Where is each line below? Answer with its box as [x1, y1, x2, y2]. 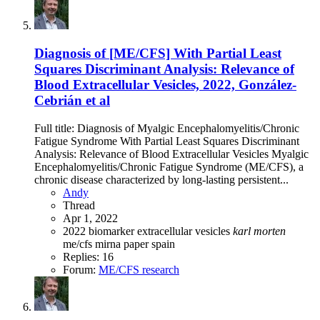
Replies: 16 [63, 250, 114, 263]
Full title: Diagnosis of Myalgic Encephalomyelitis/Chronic [34, 121, 299, 134]
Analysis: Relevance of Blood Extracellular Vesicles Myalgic [34, 147, 309, 160]
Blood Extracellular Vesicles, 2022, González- [34, 76, 296, 92]
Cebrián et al [34, 92, 110, 108]
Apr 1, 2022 [63, 211, 118, 224]
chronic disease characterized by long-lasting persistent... [34, 173, 289, 186]
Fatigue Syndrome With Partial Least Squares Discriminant [34, 134, 299, 147]
